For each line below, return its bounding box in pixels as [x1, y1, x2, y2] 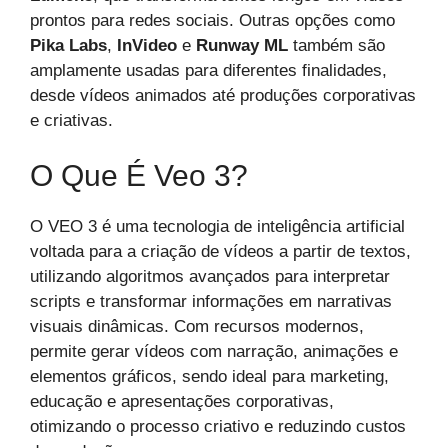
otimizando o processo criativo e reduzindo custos [30, 417, 406, 437]
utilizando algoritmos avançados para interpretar [30, 267, 390, 287]
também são [288, 35, 385, 55]
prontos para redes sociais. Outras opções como [30, 10, 395, 30]
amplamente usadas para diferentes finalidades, [30, 60, 387, 80]
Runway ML [196, 35, 288, 55]
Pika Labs [30, 35, 107, 55]
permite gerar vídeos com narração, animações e [30, 342, 398, 362]
